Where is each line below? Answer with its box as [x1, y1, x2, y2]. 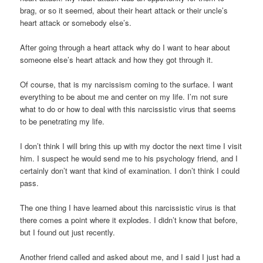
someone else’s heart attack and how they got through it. [20, 53, 214, 65]
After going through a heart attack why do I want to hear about [20, 41, 231, 53]
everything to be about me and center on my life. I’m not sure [20, 91, 228, 103]
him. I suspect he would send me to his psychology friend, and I [20, 153, 238, 164]
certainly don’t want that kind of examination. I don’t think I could [20, 165, 240, 177]
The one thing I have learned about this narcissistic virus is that [20, 202, 237, 214]
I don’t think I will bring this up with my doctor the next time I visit [20, 140, 242, 152]
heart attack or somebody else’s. [20, 16, 132, 28]
